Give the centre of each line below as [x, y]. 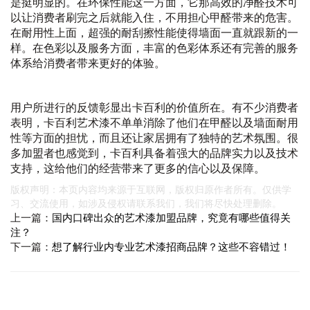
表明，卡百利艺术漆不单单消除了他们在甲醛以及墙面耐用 [154, 122]
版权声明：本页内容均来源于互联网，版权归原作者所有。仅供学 [151, 189]
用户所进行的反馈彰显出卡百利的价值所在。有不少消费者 [154, 107]
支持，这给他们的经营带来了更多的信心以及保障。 [138, 168]
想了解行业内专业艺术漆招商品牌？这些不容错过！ [171, 247]
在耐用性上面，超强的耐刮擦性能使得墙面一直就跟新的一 [154, 33]
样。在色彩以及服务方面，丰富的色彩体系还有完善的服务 [154, 48]
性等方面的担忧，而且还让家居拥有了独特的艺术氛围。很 [154, 138]
